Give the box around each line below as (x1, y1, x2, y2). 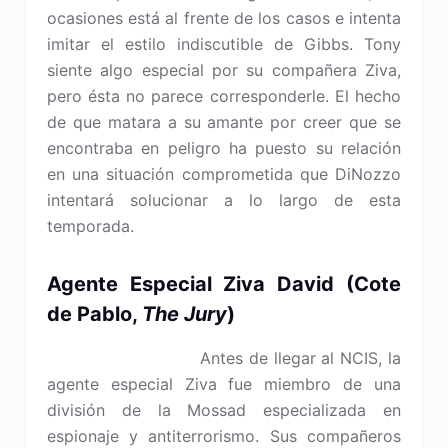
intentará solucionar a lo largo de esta (46, 190, 402, 210)
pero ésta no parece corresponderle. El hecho (46, 86, 402, 106)
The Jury (141, 302, 227, 326)
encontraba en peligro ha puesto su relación (46, 138, 402, 158)
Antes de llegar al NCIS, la (199, 348, 402, 368)
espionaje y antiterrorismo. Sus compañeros (46, 426, 402, 446)
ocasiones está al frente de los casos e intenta (46, 8, 402, 28)
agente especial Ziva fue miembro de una (46, 374, 402, 394)
